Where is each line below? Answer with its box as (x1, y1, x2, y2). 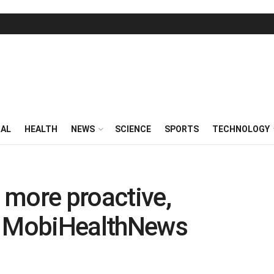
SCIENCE (115, 124, 151, 134)
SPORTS (165, 124, 199, 134)
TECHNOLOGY (212, 124, 270, 134)
